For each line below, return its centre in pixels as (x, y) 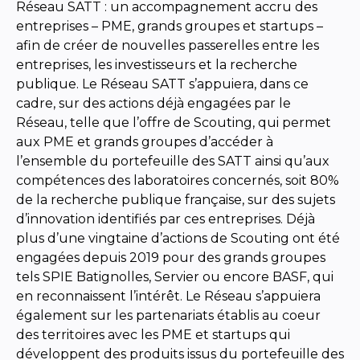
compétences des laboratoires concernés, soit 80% (178, 180)
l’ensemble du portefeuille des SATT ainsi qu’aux (173, 161)
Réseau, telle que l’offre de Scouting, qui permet (174, 122)
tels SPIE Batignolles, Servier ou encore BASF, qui (175, 276)
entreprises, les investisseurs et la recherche (157, 64)
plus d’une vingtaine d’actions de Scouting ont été (178, 238)
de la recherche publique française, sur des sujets (176, 199)
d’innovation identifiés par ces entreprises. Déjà (166, 219)
